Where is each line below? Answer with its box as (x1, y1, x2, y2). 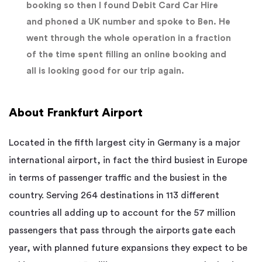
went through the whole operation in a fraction (26, 33, 231, 43)
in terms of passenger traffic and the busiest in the (9, 173, 227, 182)
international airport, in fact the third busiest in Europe (9, 155, 247, 165)
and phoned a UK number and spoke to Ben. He (26, 17, 230, 26)
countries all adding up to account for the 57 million (9, 208, 236, 218)
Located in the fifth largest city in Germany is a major (9, 137, 240, 147)
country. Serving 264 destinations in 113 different (9, 190, 219, 200)
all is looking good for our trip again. (26, 66, 184, 75)
